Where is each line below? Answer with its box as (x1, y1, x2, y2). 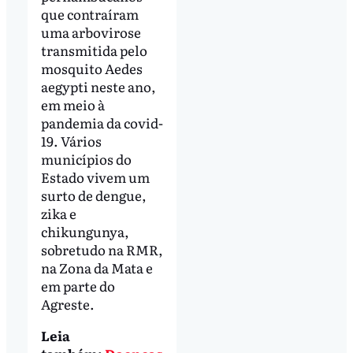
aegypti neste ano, (40, 76, 156, 97)
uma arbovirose (40, 22, 141, 43)
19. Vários (40, 131, 102, 151)
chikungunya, (40, 221, 129, 242)
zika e (40, 203, 76, 224)
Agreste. (40, 294, 95, 314)
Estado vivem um (40, 167, 150, 188)
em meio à (40, 95, 105, 115)
